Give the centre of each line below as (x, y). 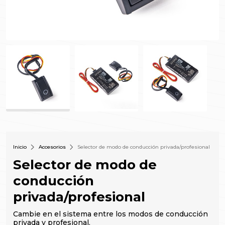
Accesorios (52, 147)
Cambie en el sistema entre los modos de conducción (110, 214)
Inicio (20, 147)
